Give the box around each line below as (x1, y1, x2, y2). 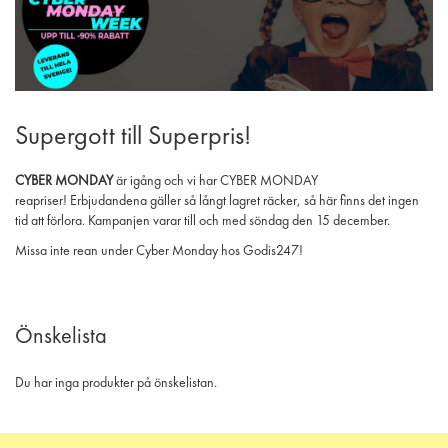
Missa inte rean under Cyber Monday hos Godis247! (15, 244, 303, 259)
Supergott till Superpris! (15, 124, 251, 151)
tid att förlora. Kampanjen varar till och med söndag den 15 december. (15, 214, 390, 229)
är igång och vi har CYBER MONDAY (113, 174, 318, 189)
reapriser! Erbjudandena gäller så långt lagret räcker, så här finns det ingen (15, 194, 419, 209)
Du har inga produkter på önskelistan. (15, 376, 217, 391)
